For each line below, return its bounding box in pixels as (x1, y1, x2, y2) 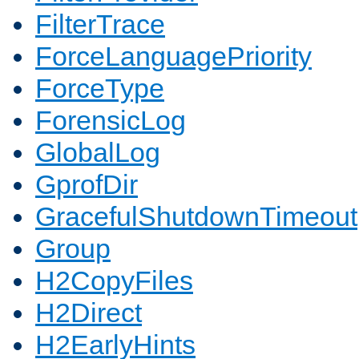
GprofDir (35, 169, 138, 200)
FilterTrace (35, 9, 165, 40)
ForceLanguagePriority (35, 41, 312, 72)
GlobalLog (35, 137, 160, 168)
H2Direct (35, 297, 142, 329)
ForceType (35, 73, 164, 104)
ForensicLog (35, 105, 186, 136)
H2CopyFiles (35, 265, 193, 296)
